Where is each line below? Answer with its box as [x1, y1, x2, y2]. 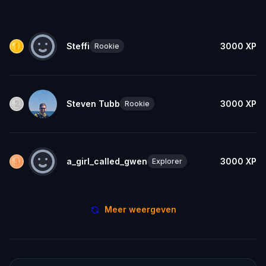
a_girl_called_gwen [66, 156, 147, 166]
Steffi [66, 40, 90, 51]
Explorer [152, 157, 182, 166]
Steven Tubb [66, 98, 120, 109]
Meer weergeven [104, 204, 176, 214]
